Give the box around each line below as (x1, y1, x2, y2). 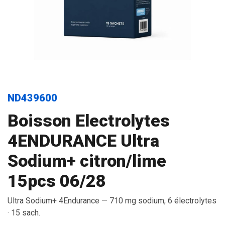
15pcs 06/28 (8, 171, 106, 191)
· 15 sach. (8, 208, 40, 217)
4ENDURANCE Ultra (8, 131, 159, 151)
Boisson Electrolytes (8, 110, 170, 131)
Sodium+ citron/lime (8, 151, 166, 171)
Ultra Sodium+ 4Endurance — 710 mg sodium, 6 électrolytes (8, 196, 216, 205)
